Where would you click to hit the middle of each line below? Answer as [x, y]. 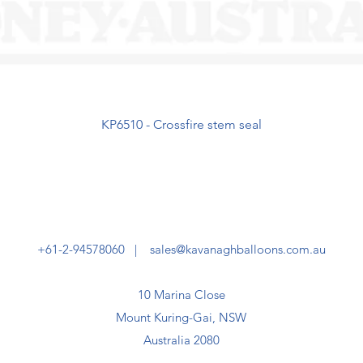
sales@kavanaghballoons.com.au [237, 249]
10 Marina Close [181, 295]
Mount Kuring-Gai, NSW [181, 317]
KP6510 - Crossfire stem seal [181, 124]
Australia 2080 [181, 340]
